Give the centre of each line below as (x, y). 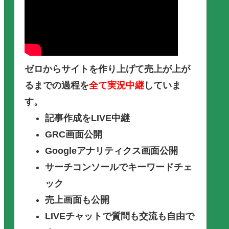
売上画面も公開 (77, 200)
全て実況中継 (117, 86)
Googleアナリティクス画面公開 (111, 151)
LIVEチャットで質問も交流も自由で (120, 216)
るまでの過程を (57, 86)
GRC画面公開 (74, 135)
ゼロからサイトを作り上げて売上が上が (107, 69)
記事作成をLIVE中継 (87, 118)
